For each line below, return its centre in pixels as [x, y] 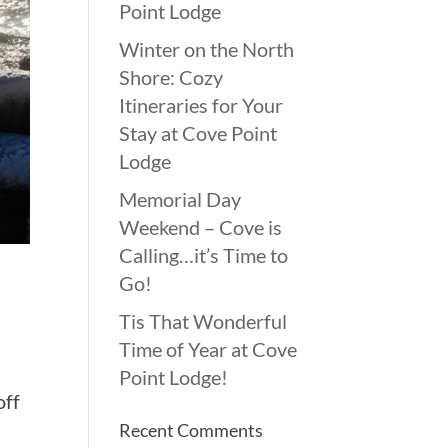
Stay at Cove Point [198, 133]
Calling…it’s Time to [204, 255]
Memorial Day [180, 199]
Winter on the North [207, 49]
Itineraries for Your [201, 105]
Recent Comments [191, 430]
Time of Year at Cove [208, 349]
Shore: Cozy [171, 77]
